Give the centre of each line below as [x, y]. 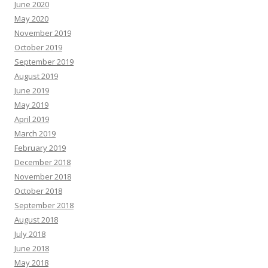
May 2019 [31, 105]
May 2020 [31, 19]
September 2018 [44, 205]
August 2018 [36, 220]
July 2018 [30, 234]
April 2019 [32, 119]
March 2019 [35, 134]
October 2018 [38, 191]
